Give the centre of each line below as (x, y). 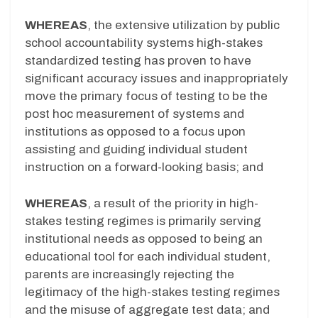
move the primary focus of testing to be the (146, 97)
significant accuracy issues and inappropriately (157, 79)
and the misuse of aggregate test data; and (147, 309)
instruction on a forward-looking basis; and (144, 168)
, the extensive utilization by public (183, 26)
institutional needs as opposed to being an (144, 238)
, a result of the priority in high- (173, 203)
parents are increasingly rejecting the (130, 274)
